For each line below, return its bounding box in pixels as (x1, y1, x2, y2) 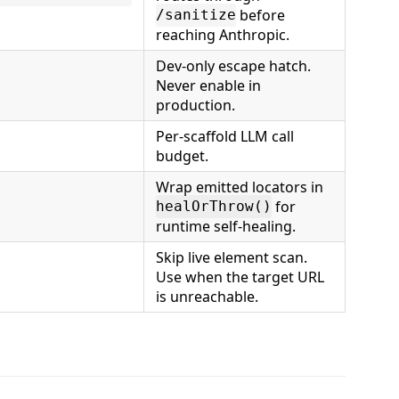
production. (156, 94, 235, 115)
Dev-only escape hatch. (156, 55, 311, 76)
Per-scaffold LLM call (156, 126, 294, 146)
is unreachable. (156, 286, 258, 306)
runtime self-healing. (156, 216, 296, 236)
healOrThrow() (156, 198, 272, 216)
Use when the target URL (156, 266, 324, 287)
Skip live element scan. (156, 247, 307, 267)
